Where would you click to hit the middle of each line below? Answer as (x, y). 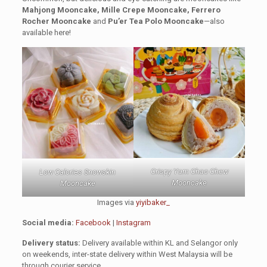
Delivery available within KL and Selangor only (159, 243)
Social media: (48, 222)
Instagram (133, 222)
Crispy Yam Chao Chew (189, 172)
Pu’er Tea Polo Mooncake (156, 21)
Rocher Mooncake (56, 21)
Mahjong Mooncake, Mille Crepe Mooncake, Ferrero (121, 10)
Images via (116, 202)
